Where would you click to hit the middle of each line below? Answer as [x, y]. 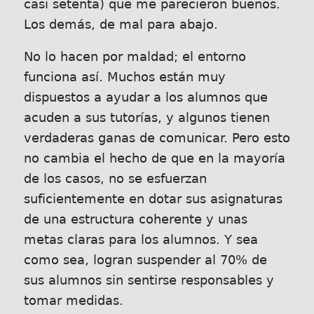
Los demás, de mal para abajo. [121, 24]
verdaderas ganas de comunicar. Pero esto [157, 138]
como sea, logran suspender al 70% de [145, 260]
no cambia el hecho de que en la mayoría [154, 159]
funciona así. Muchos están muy [124, 77]
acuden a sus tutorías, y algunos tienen [146, 118]
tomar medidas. [73, 301]
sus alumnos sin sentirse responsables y [149, 281]
